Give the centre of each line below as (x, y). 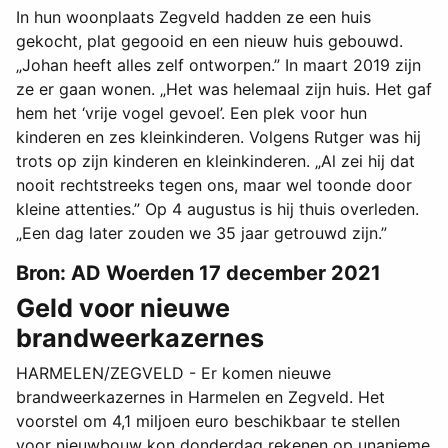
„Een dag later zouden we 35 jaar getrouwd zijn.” (201, 233)
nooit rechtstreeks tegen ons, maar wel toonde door (214, 185)
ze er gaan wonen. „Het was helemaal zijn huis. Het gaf (224, 89)
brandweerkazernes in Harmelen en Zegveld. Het (200, 397)
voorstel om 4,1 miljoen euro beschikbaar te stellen (208, 421)
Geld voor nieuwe (123, 308)
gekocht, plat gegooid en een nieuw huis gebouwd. (209, 41)
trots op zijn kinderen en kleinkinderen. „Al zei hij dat (215, 161)
